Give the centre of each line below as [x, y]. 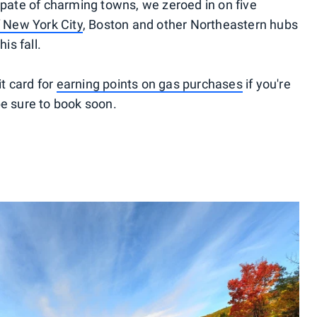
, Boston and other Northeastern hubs [190, 24]
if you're [266, 84]
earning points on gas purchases [149, 84]
